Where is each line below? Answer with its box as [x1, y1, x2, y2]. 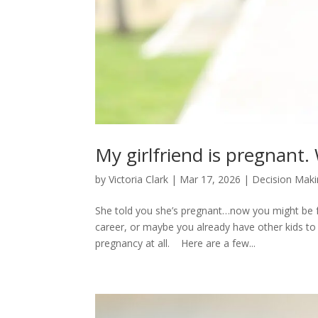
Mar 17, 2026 [180, 172, 241, 187]
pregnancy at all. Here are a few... [95, 236, 256, 251]
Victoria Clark [109, 172, 169, 187]
